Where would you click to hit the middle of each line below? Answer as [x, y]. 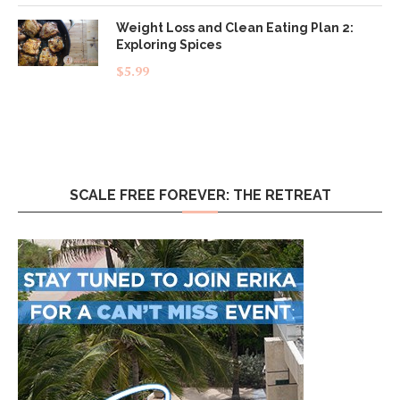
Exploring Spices [169, 44]
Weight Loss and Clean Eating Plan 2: [235, 27]
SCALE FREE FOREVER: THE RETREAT [200, 195]
